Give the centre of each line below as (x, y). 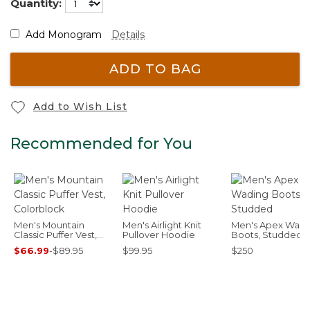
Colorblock (39, 244)
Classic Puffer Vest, (55, 234)
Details (128, 34)
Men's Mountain (49, 225)
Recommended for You (101, 143)
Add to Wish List (80, 106)
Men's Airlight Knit (162, 225)
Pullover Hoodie (159, 234)
